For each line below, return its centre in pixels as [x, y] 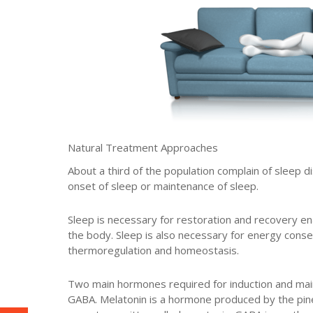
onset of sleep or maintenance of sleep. [163, 185]
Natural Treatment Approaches [143, 148]
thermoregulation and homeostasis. [153, 250]
